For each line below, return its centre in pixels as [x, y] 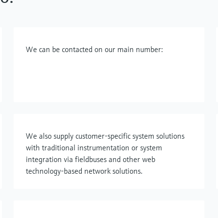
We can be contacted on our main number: [94, 49]
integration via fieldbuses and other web [91, 159]
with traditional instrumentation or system [94, 147]
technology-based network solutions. [84, 171]
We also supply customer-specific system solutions [105, 136]
